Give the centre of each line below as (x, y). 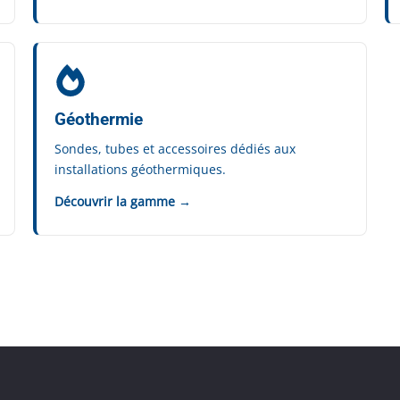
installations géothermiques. (141, 169)
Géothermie (99, 119)
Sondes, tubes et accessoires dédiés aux (175, 149)
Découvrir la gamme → (123, 201)
